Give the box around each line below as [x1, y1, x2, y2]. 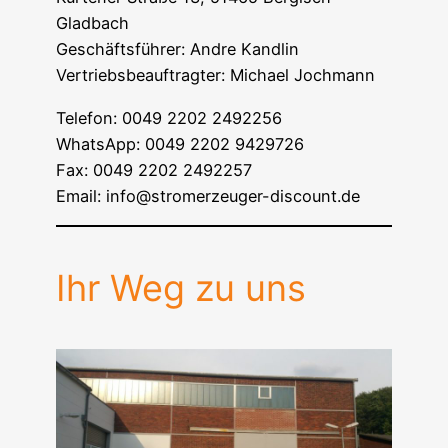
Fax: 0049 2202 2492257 [56, 159, 252, 180]
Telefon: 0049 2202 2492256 [56, 107, 282, 128]
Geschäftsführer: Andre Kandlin [56, 39, 299, 60]
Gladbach [56, 13, 129, 34]
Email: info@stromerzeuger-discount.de [56, 185, 360, 206]
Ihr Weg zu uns [56, 266, 306, 311]
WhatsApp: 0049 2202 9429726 [56, 133, 304, 154]
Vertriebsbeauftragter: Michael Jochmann [56, 65, 375, 86]
